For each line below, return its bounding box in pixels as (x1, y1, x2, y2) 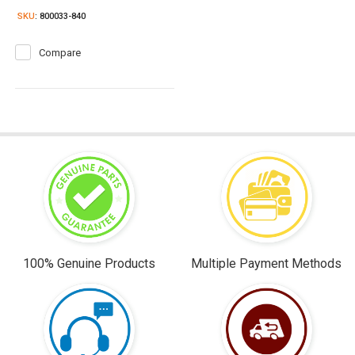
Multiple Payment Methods (191, 256, 342, 272)
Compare (39, 47, 82, 59)
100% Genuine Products (22, 256, 155, 272)
